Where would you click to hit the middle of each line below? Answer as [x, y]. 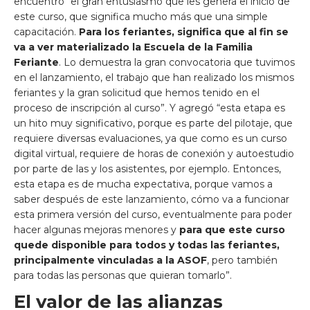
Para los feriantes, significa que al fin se [184, 32]
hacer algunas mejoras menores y [97, 230]
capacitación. [46, 32]
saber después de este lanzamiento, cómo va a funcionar [152, 199]
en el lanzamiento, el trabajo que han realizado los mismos [154, 77]
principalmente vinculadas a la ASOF [110, 260]
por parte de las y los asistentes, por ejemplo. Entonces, [147, 169]
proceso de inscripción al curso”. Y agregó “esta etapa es [149, 108]
